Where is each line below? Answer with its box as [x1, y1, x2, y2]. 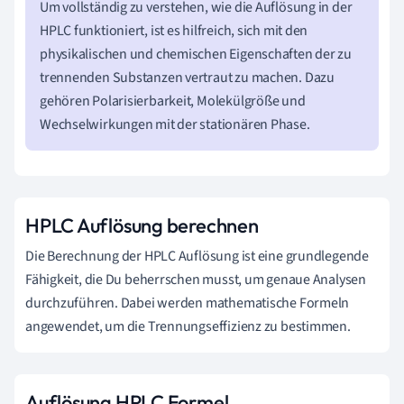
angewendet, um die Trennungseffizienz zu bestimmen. [25, 317, 351, 337]
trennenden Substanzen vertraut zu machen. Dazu [40, 68, 335, 88]
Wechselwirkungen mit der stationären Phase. [40, 115, 310, 135]
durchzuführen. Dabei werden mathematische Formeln [25, 293, 350, 314]
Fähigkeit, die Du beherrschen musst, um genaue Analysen [25, 270, 366, 290]
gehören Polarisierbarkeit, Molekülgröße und [40, 91, 306, 112]
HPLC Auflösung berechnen [25, 213, 259, 239]
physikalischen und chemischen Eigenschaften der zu [40, 44, 352, 65]
